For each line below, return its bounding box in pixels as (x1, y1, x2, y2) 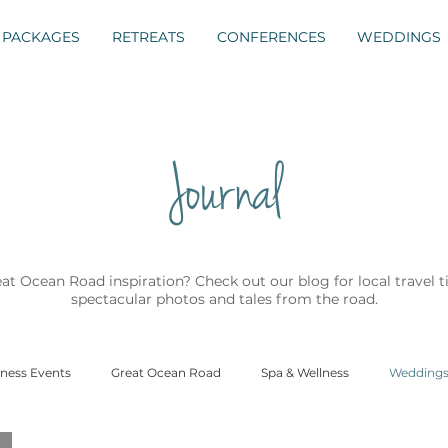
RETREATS (112, 28, 185, 46)
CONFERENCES (216, 28, 326, 46)
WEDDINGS (356, 28, 441, 46)
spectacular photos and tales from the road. (71, 290, 382, 308)
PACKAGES (2, 28, 80, 46)
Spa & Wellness (261, 364, 349, 380)
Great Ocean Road (111, 364, 221, 380)
